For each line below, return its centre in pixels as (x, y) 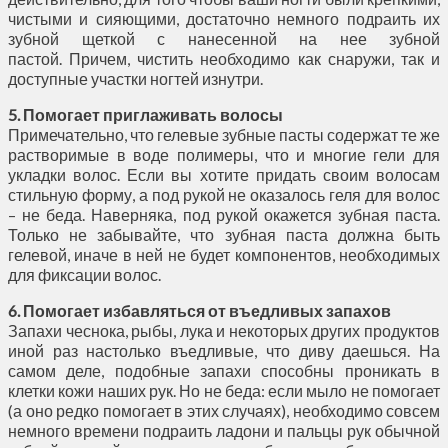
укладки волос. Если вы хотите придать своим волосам (224, 174)
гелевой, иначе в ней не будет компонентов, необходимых (224, 254)
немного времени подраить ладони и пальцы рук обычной (224, 430)
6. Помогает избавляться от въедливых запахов (199, 310)
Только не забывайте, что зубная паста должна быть (224, 234)
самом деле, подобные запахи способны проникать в (224, 370)
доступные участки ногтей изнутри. (135, 78)
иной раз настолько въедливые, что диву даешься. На (224, 350)
